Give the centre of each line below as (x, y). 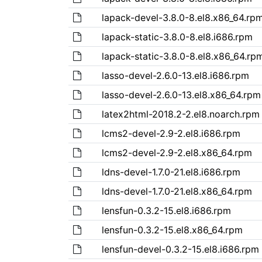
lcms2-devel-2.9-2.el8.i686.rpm (171, 133)
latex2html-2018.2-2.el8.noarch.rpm (180, 114)
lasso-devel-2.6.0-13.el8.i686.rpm (175, 75)
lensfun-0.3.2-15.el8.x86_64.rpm (172, 230)
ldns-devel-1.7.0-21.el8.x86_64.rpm (177, 191)
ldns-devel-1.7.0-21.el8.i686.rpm (171, 172)
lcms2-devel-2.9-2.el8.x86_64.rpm (177, 152)
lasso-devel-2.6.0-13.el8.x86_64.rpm (181, 94)
